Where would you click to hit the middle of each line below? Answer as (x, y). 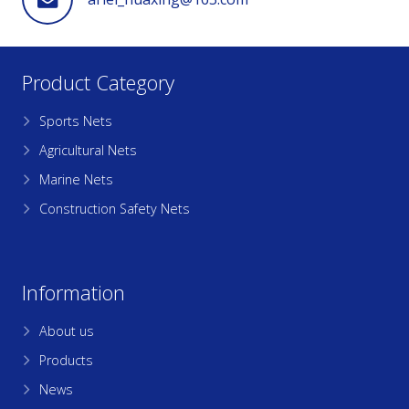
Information (73, 292)
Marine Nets (77, 179)
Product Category (98, 82)
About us (67, 330)
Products (67, 360)
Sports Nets (76, 121)
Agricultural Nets (89, 150)
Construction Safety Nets (115, 208)
